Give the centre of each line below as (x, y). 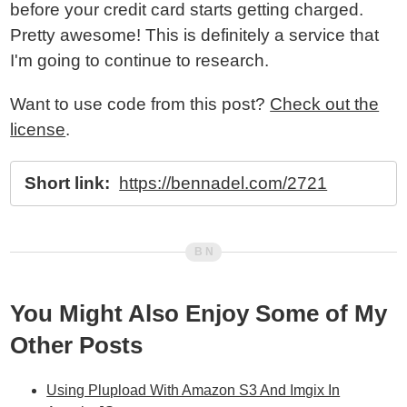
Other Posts (77, 345)
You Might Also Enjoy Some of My (199, 313)
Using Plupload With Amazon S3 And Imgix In (194, 390)
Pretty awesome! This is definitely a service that (195, 35)
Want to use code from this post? (140, 104)
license (38, 129)
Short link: (68, 183)
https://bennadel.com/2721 (223, 183)
